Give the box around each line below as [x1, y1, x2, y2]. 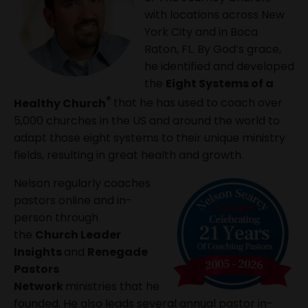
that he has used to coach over [113, 95, 283, 111]
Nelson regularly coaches [14, 175, 151, 191]
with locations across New [144, 7, 285, 23]
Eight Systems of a [166, 76, 274, 92]
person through [14, 209, 98, 225]
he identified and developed [144, 58, 294, 75]
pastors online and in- [14, 192, 132, 208]
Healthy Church [14, 95, 106, 111]
